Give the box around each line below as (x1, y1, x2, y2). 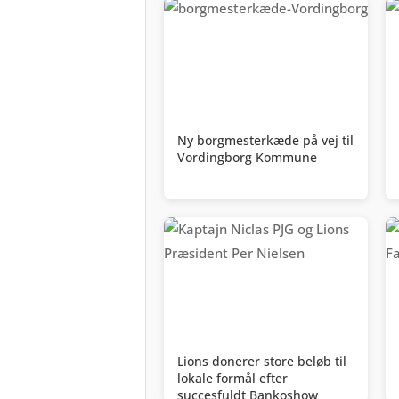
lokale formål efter (177, 370, 288, 387)
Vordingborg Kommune (177, 149, 317, 167)
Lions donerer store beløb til (177, 353, 346, 370)
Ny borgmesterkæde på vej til (177, 132, 354, 150)
